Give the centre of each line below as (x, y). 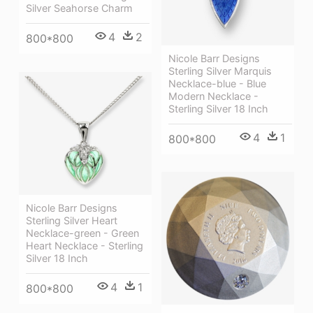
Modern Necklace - (213, 96)
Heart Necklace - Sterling (85, 246)
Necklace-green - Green (82, 233)
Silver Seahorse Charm (79, 8)
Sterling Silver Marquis (220, 71)
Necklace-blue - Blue (217, 83)
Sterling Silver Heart (72, 221)
